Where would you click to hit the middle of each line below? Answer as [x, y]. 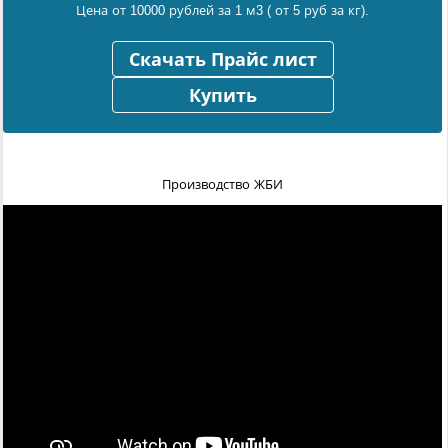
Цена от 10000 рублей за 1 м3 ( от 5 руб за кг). [222, 10]
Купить [222, 95]
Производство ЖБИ [222, 184]
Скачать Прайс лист [222, 59]
